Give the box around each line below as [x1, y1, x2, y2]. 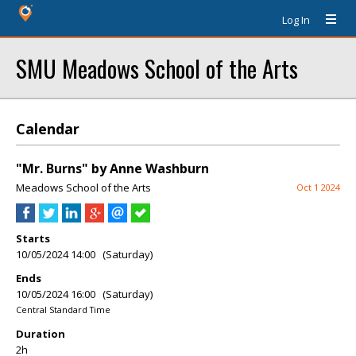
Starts [16, 231, 50, 246]
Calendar [16, 119, 79, 138]
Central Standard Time [16, 304, 110, 315]
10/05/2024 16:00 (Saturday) [16, 287, 153, 301]
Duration [16, 327, 65, 341]
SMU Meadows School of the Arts [16, 51, 298, 85]
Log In [282, 13, 310, 27]
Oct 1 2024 [296, 181, 340, 193]
